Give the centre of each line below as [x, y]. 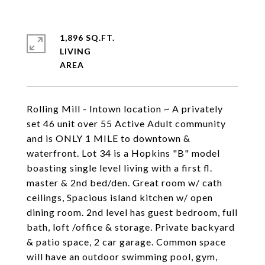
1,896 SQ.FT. [87, 38]
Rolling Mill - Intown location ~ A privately [125, 109]
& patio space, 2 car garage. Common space [126, 242]
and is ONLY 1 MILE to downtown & [109, 138]
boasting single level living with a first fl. [119, 168]
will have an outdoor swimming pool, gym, [122, 256]
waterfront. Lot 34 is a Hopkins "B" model [123, 153]
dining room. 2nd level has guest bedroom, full [132, 212]
